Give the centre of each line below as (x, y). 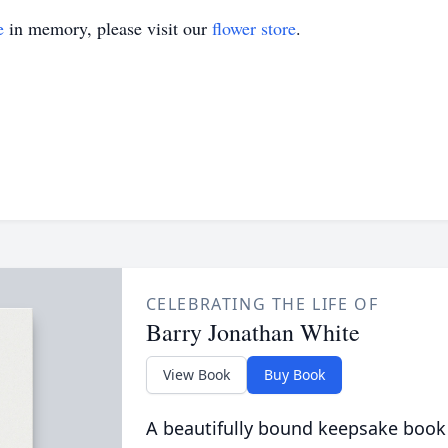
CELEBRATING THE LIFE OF (262, 304)
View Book (196, 374)
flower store (254, 28)
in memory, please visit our (108, 28)
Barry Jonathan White (252, 332)
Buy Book (294, 374)
